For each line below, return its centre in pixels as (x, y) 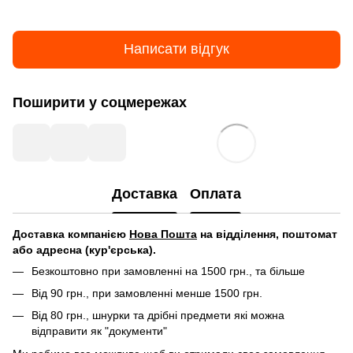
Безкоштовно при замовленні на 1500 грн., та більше (168, 271)
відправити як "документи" (99, 331)
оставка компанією (75, 234)
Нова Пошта (163, 234)
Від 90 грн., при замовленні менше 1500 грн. (147, 293)
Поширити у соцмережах (100, 102)
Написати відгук (176, 49)
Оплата (216, 194)
